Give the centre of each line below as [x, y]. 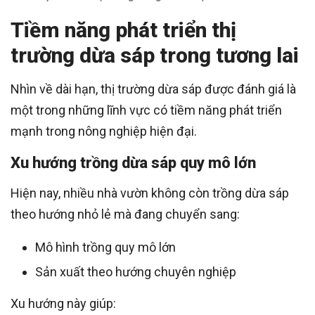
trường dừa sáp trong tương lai [155, 55]
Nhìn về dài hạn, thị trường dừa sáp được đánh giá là [153, 89]
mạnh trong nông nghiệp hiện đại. [104, 131]
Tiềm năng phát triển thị [123, 30]
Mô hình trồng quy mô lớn [105, 247]
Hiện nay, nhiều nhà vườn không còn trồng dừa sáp [150, 193]
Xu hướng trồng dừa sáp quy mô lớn [133, 162]
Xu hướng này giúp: [63, 303]
